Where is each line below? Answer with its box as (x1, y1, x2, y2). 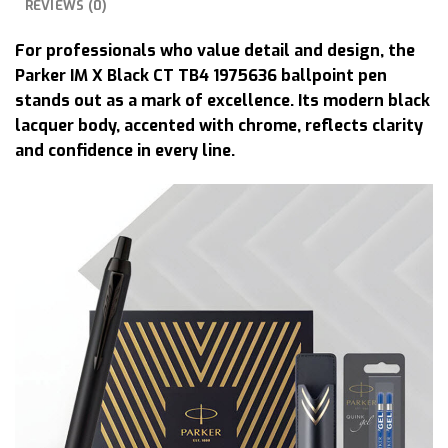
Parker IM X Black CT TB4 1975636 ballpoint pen (15, 64, 387, 86)
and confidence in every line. (15, 139, 235, 161)
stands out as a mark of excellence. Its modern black (15, 89, 430, 111)
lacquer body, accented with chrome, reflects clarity (15, 114, 423, 136)
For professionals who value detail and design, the (15, 39, 415, 61)
